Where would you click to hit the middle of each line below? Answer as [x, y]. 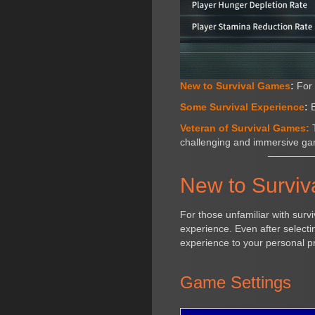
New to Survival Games [236, 85]
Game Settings [236, 282]
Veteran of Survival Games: [245, 128]
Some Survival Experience [243, 107]
